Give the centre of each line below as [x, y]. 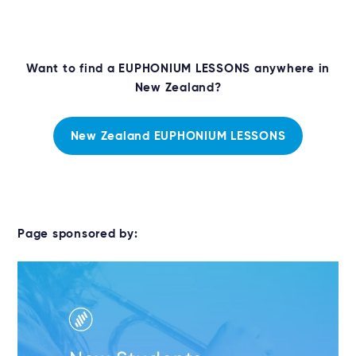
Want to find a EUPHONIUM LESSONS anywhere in [178, 69]
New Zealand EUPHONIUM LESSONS [178, 136]
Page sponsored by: [78, 234]
